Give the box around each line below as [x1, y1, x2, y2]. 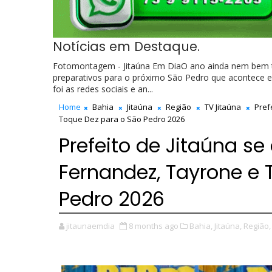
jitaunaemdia [66, 220, 115, 231]
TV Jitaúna [205, 101, 241, 112]
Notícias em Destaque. [53, 38, 200, 55]
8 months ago [129, 220, 178, 231]
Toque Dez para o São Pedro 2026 [59, 114, 185, 124]
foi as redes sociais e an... [53, 83, 153, 95]
